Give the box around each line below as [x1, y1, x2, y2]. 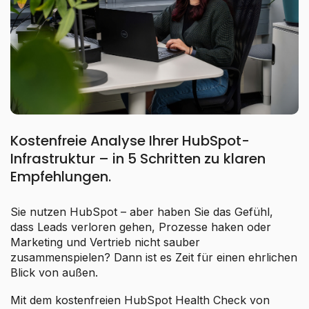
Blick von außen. [10, 266, 98, 280]
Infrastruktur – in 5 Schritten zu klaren [10, 149, 266, 169]
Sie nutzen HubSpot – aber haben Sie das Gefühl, [10, 205, 273, 219]
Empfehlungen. [10, 167, 111, 187]
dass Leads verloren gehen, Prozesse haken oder [10, 220, 271, 235]
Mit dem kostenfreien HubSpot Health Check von [10, 293, 270, 308]
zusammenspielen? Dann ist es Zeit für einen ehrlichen [10, 250, 297, 265]
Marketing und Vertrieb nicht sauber [10, 235, 200, 250]
